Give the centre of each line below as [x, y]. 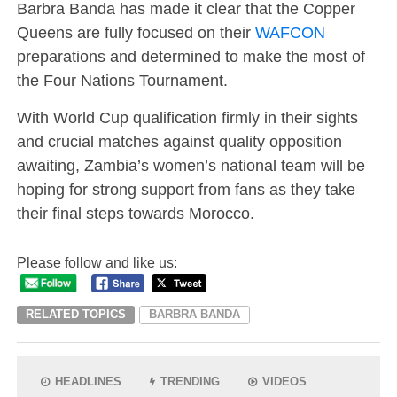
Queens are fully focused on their [136, 33]
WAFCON [290, 33]
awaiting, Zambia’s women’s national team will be [191, 166]
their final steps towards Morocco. [135, 214]
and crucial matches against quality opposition [179, 142]
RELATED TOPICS [75, 314]
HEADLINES [87, 381]
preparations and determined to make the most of [191, 57]
